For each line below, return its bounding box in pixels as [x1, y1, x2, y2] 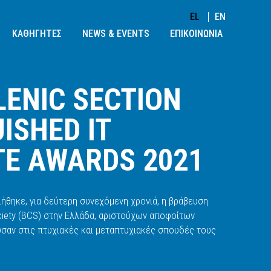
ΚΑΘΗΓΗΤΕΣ [12, 28, 62, 39]
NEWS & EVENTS [82, 28, 149, 39]
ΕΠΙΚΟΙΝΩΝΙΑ [170, 28, 223, 39]
